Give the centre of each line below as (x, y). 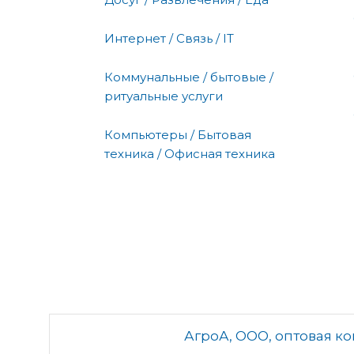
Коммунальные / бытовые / (189, 77)
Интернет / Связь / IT (169, 38)
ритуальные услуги (164, 96)
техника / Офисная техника (190, 153)
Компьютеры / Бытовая (178, 134)
